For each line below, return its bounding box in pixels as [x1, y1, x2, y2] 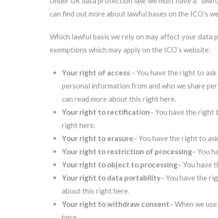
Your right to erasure [62, 134, 133, 143]
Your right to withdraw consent [62, 200, 169, 208]
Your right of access [62, 68, 130, 77]
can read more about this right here [62, 94, 175, 103]
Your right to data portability [62, 173, 161, 182]
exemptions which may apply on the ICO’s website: [50, 45, 211, 54]
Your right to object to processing [62, 160, 178, 169]
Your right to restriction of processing [62, 147, 192, 156]
